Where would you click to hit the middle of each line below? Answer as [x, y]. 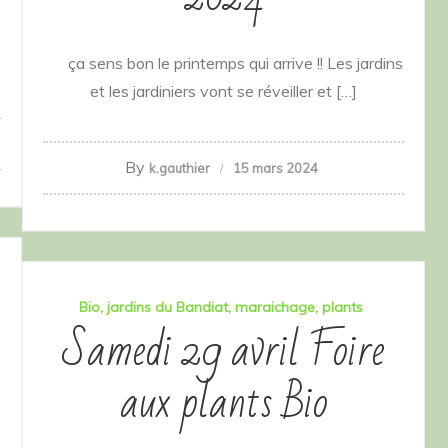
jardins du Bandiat [167, 307]
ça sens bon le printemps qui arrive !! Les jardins [223, 63]
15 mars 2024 [275, 168]
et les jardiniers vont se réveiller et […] [223, 91]
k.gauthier [179, 168]
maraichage [275, 307]
